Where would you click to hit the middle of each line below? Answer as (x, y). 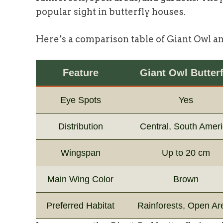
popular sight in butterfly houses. (111, 11)
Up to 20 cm (186, 153)
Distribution (80, 126)
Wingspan (80, 153)
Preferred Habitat (80, 205)
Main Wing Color (80, 179)
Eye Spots (80, 100)
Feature (80, 72)
